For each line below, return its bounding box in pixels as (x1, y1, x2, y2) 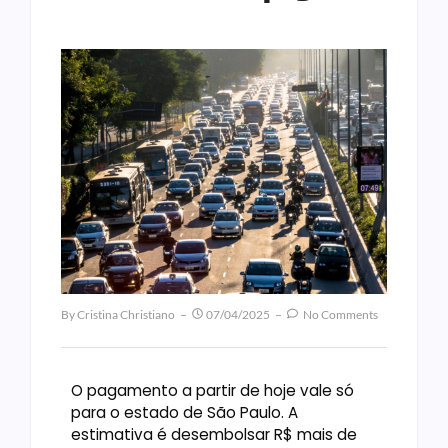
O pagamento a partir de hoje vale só (71, 379, 354, 401)
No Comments (301, 306, 378, 322)
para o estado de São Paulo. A (71, 401, 298, 423)
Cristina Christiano (77, 306, 175, 322)
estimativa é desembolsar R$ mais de (71, 423, 357, 445)
